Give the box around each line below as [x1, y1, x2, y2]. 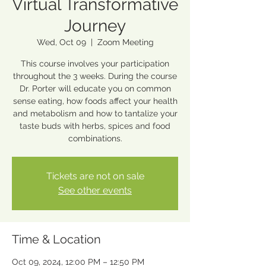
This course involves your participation [21, 58, 169, 68]
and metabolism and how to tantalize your [12, 108, 178, 118]
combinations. [68, 133, 122, 143]
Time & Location [12, 232, 101, 246]
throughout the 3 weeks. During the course [13, 71, 177, 81]
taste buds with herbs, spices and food [20, 121, 170, 131]
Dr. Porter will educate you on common [19, 83, 171, 93]
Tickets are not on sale [46, 170, 144, 182]
